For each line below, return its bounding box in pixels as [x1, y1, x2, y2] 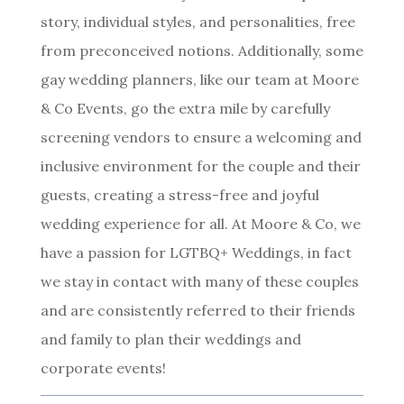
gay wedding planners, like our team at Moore [40, 70, 359, 88]
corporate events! [40, 359, 166, 377]
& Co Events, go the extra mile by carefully [40, 99, 330, 117]
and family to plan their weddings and [40, 330, 301, 348]
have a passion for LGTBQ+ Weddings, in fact [40, 243, 352, 262]
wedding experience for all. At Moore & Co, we [40, 215, 361, 233]
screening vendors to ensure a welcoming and [40, 128, 362, 146]
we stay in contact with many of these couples [40, 272, 359, 290]
